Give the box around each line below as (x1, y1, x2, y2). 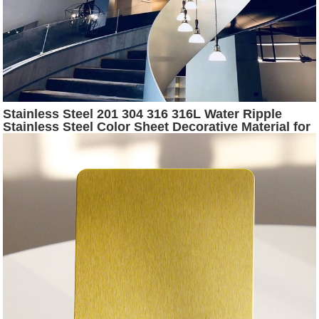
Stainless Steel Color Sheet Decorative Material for (3, 120, 311, 135)
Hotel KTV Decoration (3, 132, 135, 147)
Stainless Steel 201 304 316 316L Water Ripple (3, 107, 283, 122)
